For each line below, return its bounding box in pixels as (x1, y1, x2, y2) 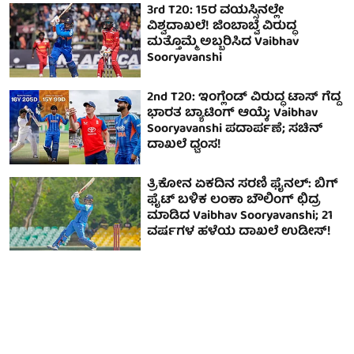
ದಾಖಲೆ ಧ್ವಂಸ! (147, 134, 222, 157)
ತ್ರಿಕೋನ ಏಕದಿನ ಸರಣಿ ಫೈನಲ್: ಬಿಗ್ (147, 173, 339, 196)
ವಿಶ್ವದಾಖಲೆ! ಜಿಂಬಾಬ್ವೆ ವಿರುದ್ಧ (147, 16, 297, 39)
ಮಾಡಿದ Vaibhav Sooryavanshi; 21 (147, 205, 333, 228)
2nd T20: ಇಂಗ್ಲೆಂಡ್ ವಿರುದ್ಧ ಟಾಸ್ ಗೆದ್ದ (147, 87, 341, 110)
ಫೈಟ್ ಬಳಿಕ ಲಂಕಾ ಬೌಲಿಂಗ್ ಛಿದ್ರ (147, 189, 322, 212)
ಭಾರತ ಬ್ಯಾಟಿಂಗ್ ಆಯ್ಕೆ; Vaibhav (147, 103, 318, 126)
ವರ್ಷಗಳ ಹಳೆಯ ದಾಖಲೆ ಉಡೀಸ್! (147, 220, 332, 243)
